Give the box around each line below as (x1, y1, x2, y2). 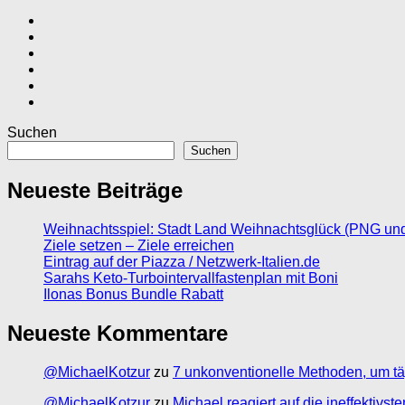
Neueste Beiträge (7, 178, 183, 203)
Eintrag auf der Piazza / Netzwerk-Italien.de (43, 254, 320, 270)
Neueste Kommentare (7, 321, 228, 346)
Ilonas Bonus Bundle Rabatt (43, 287, 223, 303)
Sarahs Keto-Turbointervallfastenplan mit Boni (43, 270, 338, 287)
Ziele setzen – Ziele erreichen (43, 238, 234, 254)
